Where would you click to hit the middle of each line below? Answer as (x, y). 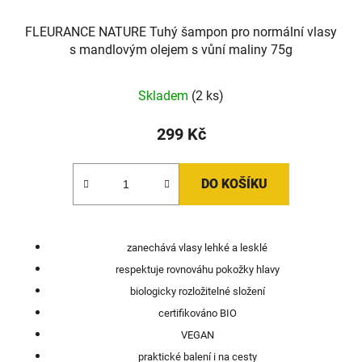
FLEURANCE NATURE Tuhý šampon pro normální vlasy (181, 32)
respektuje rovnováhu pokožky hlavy (197, 270)
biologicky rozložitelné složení (197, 292)
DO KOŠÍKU (234, 184)
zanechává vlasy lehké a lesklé (197, 248)
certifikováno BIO (197, 314)
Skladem (165, 96)
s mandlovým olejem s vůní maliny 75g (181, 50)
